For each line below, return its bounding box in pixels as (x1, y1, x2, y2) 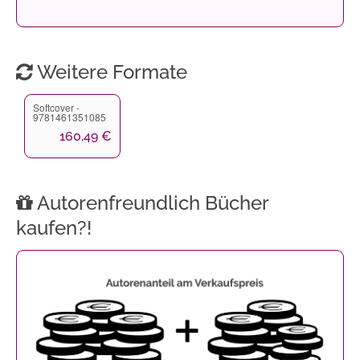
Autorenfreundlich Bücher (33, 190, 268, 215)
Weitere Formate (33, 59, 187, 84)
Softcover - (33, 100, 80, 114)
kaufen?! (16, 215, 92, 239)
